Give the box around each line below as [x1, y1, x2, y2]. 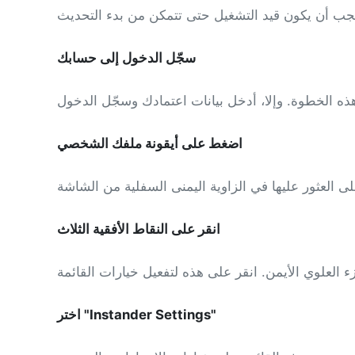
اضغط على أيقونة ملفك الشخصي [57, 136, 242, 152]
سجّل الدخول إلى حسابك [57, 50, 196, 67]
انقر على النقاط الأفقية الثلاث [57, 221, 220, 238]
